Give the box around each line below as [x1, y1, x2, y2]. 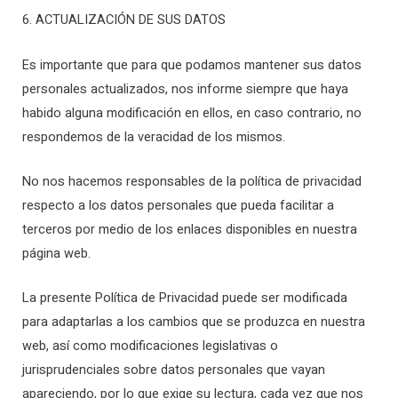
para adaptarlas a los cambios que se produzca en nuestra [22, 313, 365, 332]
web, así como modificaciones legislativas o [22, 337, 278, 356]
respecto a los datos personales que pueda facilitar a [22, 196, 334, 216]
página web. [22, 244, 91, 264]
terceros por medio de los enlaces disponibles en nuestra [22, 220, 357, 240]
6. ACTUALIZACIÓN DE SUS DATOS [22, 11, 226, 30]
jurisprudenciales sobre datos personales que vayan [22, 361, 325, 380]
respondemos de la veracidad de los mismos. [22, 127, 285, 147]
